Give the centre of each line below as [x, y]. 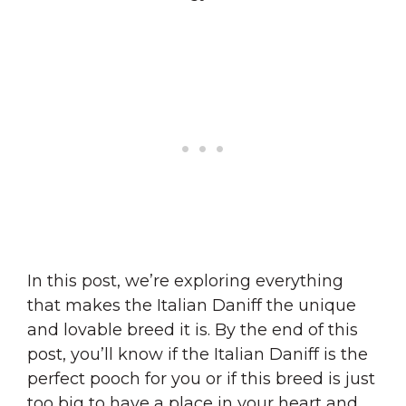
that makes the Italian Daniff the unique [192, 305]
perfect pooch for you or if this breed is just [201, 378]
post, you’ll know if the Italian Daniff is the [198, 354]
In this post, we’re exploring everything [185, 280]
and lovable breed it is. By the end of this [193, 329]
